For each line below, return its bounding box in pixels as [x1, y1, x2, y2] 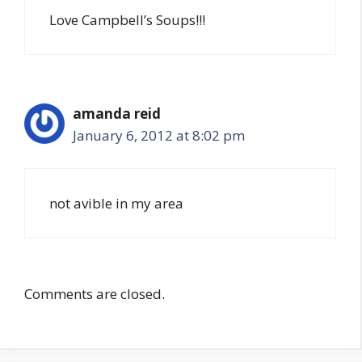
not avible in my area [49, 194, 183, 213]
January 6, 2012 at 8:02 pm [73, 125, 245, 145]
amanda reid [73, 103, 161, 123]
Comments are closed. [24, 284, 165, 303]
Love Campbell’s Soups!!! [49, 10, 205, 29]
